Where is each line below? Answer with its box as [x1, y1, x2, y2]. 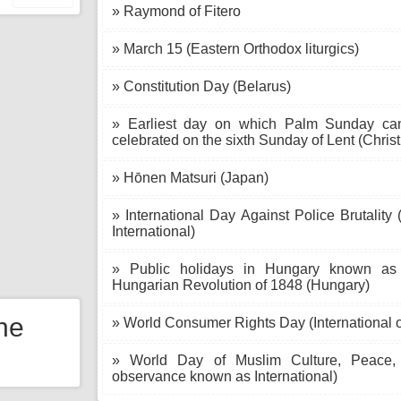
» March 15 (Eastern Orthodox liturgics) [112, 41, 359, 56]
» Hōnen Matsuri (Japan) [112, 170, 269, 185]
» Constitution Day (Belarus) [112, 79, 291, 94]
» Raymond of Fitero [112, 4, 241, 19]
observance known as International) [112, 369, 337, 384]
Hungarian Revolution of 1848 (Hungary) [112, 277, 370, 293]
